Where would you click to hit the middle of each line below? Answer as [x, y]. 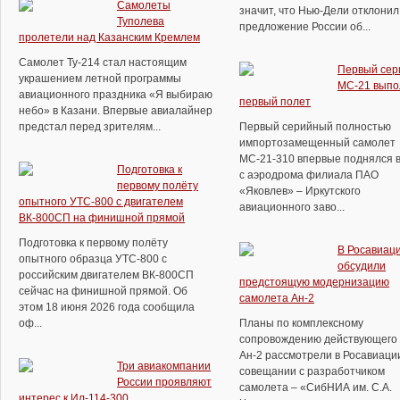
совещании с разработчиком [312, 371]
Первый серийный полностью [315, 127]
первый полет [275, 102]
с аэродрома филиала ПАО [309, 175]
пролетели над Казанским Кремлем [109, 37]
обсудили [362, 266]
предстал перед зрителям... [90, 127]
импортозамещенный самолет [317, 143]
